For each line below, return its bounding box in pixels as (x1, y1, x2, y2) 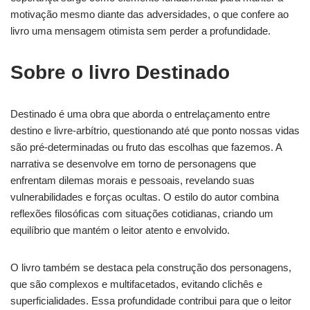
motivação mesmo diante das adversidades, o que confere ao (10, 8, 289, 20)
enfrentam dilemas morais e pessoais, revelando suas (10, 174, 255, 186)
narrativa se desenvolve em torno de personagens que (10, 157, 256, 170)
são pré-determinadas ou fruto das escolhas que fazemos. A (10, 140, 282, 153)
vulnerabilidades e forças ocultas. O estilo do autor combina (10, 190, 279, 203)
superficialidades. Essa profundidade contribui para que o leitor (10, 294, 291, 307)
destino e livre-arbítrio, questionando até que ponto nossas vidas (10, 124, 300, 136)
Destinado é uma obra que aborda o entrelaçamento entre (10, 107, 270, 120)
